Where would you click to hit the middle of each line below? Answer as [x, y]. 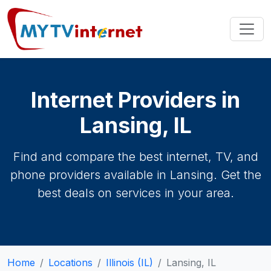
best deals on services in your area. [135, 193]
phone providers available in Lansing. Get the [135, 175]
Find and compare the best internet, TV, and [135, 157]
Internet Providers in [135, 100]
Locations [70, 263]
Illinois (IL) [129, 263]
